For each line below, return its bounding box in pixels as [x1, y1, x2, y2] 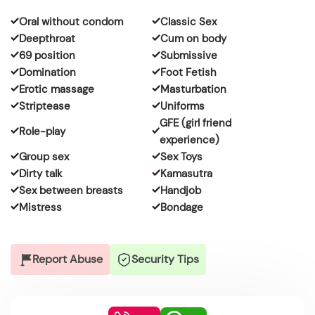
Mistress [19, 200, 62, 214]
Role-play [19, 124, 65, 139]
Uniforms [160, 99, 205, 113]
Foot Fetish [160, 65, 217, 79]
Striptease [19, 99, 70, 113]
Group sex [19, 150, 69, 164]
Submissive [160, 49, 217, 63]
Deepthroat [19, 32, 75, 46]
